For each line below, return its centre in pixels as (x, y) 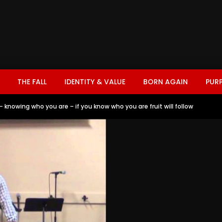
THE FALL (32, 82)
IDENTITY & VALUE (95, 82)
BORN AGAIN (166, 82)
